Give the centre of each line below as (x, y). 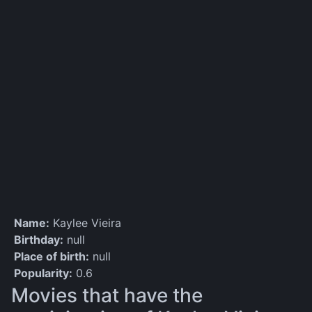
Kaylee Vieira (85, 223)
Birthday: (39, 240)
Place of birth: (52, 256)
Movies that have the (107, 295)
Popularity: (43, 273)
